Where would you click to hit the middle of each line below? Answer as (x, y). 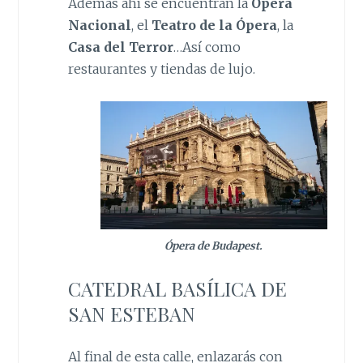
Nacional (99, 26)
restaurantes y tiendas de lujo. (161, 69)
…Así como (207, 47)
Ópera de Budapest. (214, 246)
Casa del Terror (120, 47)
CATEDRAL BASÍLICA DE (177, 288)
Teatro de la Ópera (214, 26)
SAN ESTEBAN (131, 313)
